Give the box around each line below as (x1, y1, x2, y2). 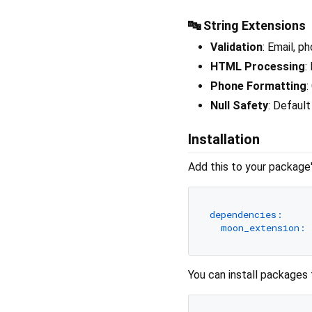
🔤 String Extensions (188, 18, 306, 33)
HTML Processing (210, 60, 305, 74)
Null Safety (210, 99, 268, 113)
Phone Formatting (210, 79, 306, 93)
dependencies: (209, 208, 283, 221)
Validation (210, 40, 263, 54)
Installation (188, 131, 260, 148)
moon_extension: (220, 221, 306, 234)
